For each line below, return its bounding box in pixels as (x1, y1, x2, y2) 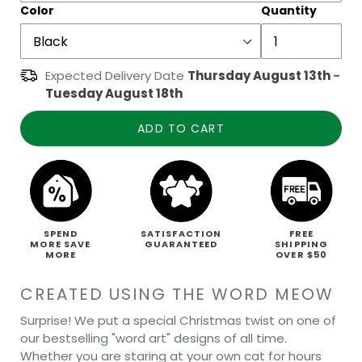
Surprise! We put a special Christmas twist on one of (20, 311, 336, 329)
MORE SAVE (30, 237, 91, 250)
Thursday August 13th (187, 67, 330, 84)
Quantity (261, 2, 317, 19)
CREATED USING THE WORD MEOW (20, 282, 334, 305)
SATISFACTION (140, 226, 222, 240)
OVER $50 (276, 247, 328, 261)
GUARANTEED (144, 237, 218, 250)
